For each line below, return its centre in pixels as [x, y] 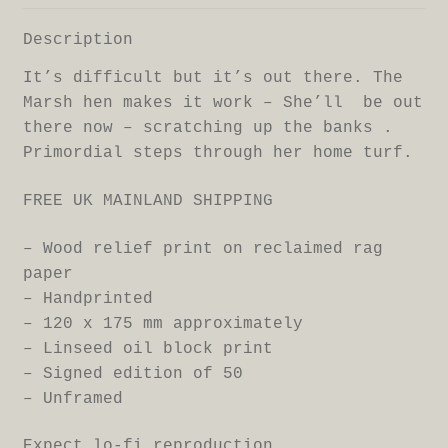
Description [77, 40]
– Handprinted [87, 298]
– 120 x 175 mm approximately [162, 323]
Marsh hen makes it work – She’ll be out [222, 103]
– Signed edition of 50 [132, 373]
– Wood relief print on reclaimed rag [202, 248]
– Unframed [72, 398]
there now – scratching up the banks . [207, 128]
